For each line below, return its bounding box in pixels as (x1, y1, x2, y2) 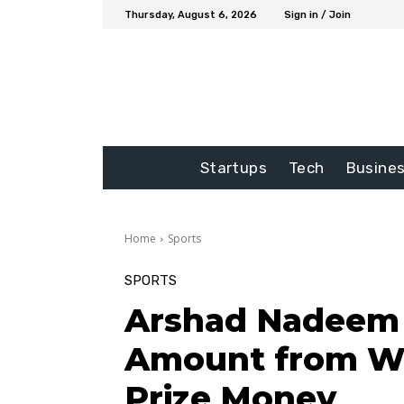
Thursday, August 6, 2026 (124, 8, 257, 21)
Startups (199, 159, 267, 178)
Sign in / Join (284, 8, 351, 21)
